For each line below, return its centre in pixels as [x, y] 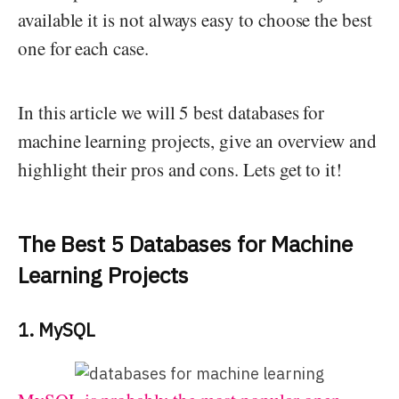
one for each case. [83, 48]
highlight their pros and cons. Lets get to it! [180, 169]
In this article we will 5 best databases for [171, 112]
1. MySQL [57, 330]
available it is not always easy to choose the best [195, 19]
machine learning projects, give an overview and [198, 140]
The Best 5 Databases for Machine [185, 243]
